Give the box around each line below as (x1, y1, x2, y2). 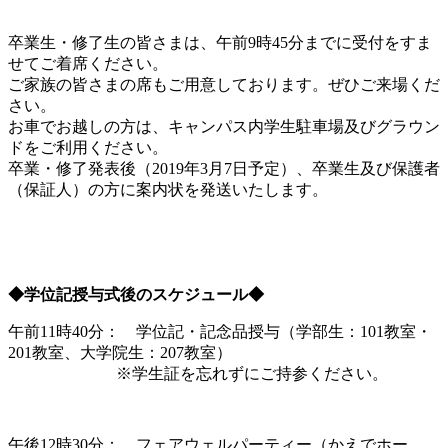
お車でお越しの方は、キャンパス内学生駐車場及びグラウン (8, 117, 440, 135)
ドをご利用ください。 (8, 138, 168, 156)
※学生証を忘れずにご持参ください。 (8, 364, 388, 382)
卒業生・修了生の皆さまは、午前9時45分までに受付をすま (8, 33, 432, 51)
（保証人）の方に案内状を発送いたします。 (8, 180, 328, 198)
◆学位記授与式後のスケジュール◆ (8, 285, 264, 303)
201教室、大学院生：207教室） (8, 343, 232, 361)
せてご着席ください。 (8, 54, 168, 72)
